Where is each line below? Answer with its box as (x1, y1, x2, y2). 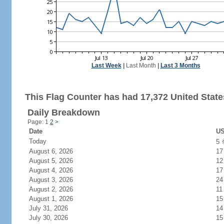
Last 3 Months (160, 62, 200, 69)
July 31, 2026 (28, 204, 80, 212)
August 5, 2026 (28, 157, 85, 164)
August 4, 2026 (28, 166, 85, 174)
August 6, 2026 (28, 147, 85, 155)
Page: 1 (27, 118, 50, 125)
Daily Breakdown (27, 107, 100, 117)
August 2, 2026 (28, 185, 85, 193)
